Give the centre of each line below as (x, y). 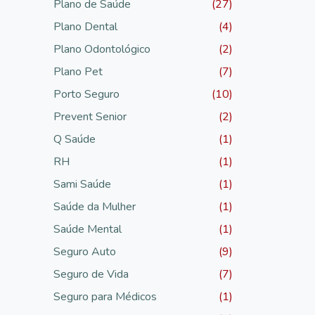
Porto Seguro (86, 94)
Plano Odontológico (102, 49)
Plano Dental (85, 26)
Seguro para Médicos (105, 296)
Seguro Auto (85, 251)
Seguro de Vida (91, 274)
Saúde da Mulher (95, 206)
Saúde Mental (88, 229)
